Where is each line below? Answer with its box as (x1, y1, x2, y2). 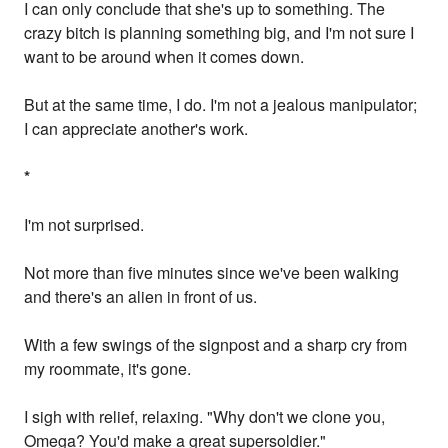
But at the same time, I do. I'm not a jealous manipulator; (24, 93, 418, 117)
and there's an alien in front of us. (24, 285, 258, 309)
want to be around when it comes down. (24, 45, 305, 69)
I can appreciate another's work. (24, 117, 249, 141)
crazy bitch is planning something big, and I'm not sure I (24, 21, 415, 45)
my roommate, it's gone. (24, 357, 192, 381)
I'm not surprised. (24, 213, 145, 237)
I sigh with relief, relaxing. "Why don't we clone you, (24, 405, 386, 429)
